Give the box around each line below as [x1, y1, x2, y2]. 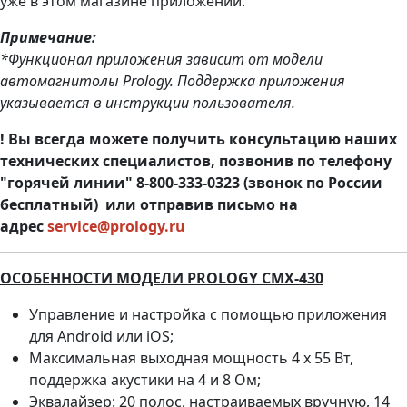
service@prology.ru [47, 215, 185, 236]
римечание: [10, 26, 96, 47]
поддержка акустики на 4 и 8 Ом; [29, 369, 261, 390]
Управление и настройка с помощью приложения [29, 303, 387, 324]
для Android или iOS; [29, 325, 174, 346]
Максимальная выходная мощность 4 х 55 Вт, [29, 347, 353, 368]
